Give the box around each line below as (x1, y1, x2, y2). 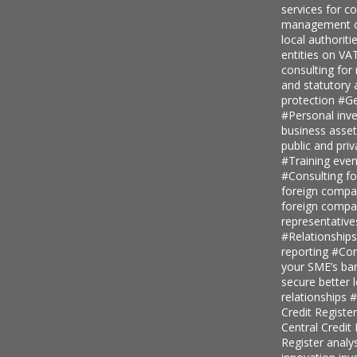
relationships (280, 288, 350, 304)
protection (280, 92, 338, 108)
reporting (280, 243, 331, 259)
